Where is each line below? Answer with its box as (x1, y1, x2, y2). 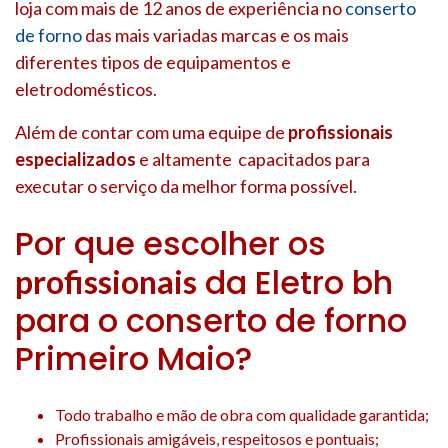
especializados (15, 147, 136, 170)
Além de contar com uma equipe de (15, 120, 288, 143)
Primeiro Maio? (15, 335, 252, 381)
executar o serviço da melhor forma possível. (15, 174, 357, 197)
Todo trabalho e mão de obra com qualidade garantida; (55, 404, 429, 424)
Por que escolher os (15, 220, 326, 266)
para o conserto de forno (15, 297, 407, 343)
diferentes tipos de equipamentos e (15, 50, 291, 73)
